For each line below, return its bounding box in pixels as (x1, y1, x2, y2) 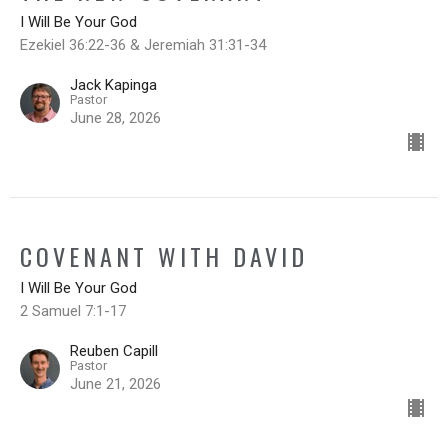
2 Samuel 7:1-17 (20, 301, 126, 320)
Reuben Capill (70, 341, 158, 360)
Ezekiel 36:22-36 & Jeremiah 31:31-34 (20, 35, 266, 54)
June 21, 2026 (70, 374, 161, 393)
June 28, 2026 (70, 108, 161, 127)
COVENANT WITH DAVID (20, 237, 308, 274)
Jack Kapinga (70, 75, 157, 94)
